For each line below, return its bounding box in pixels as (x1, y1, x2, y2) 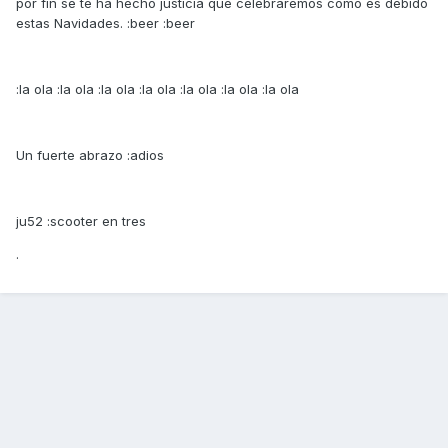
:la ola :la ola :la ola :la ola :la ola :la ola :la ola (16, 80, 299, 97)
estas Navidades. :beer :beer (16, 14, 195, 31)
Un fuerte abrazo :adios (16, 146, 164, 163)
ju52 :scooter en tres (16, 212, 146, 229)
